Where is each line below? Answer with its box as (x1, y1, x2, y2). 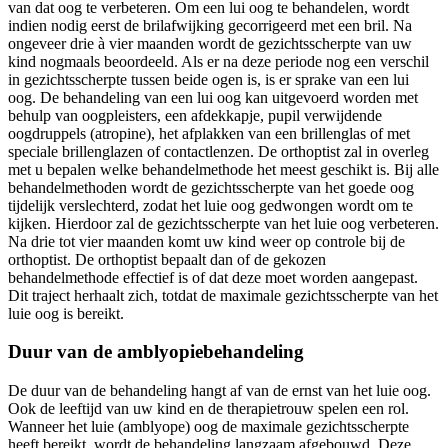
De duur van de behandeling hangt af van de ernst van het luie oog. (8, 382, 431, 400)
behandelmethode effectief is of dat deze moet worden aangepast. (8, 268, 418, 286)
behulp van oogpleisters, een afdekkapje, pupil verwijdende (8, 106, 382, 124)
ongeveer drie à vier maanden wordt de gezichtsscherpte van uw (8, 34, 412, 52)
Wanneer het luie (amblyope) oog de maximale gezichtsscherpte (8, 418, 409, 436)
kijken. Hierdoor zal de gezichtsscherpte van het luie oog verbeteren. (8, 214, 439, 232)
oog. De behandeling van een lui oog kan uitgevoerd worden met (8, 88, 418, 106)
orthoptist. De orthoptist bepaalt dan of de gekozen (8, 250, 326, 268)
